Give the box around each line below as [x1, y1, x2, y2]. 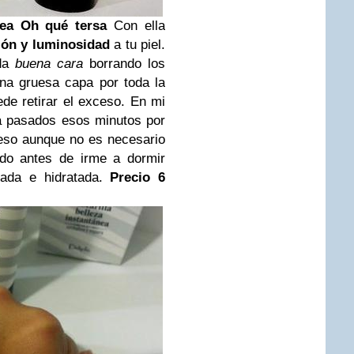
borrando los [83, 56, 165, 71]
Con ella [107, 18, 165, 33]
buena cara [15, 56, 83, 71]
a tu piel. [109, 37, 166, 52]
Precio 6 [110, 170, 166, 185]
